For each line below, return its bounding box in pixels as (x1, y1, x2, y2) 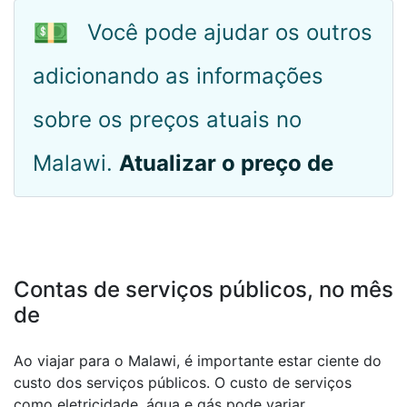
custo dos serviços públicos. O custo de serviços (14, 373, 352, 392)
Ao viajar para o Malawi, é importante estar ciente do (14, 352, 382, 370)
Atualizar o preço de (119, 150, 333, 176)
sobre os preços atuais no (33, 106, 302, 133)
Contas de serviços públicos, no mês (14, 276, 393, 303)
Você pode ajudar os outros (87, 19, 372, 45)
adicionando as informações (33, 63, 323, 89)
